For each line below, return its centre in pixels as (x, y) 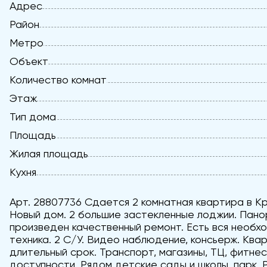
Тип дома (33, 117)
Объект (29, 61)
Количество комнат (58, 80)
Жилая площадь (49, 153)
